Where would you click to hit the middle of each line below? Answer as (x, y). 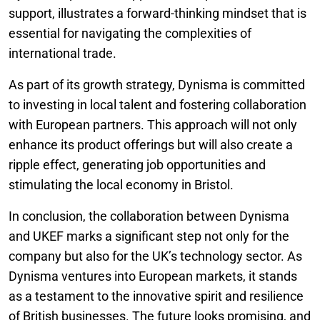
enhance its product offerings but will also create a (151, 145)
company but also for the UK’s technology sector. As (155, 256)
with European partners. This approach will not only (153, 125)
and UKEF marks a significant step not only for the (149, 236)
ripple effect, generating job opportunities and (137, 165)
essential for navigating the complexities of (130, 33)
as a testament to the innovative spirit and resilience (156, 296)
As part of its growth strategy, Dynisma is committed (157, 85)
